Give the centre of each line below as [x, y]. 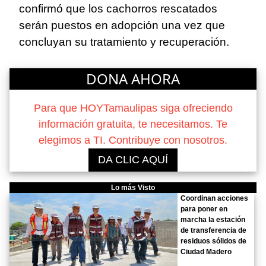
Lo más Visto [133, 188]
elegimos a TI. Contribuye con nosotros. [133, 140]
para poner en [204, 209]
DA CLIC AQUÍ [133, 159]
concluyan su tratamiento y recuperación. [124, 42]
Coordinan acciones [215, 199]
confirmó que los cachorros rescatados [118, 9]
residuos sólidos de [214, 241]
